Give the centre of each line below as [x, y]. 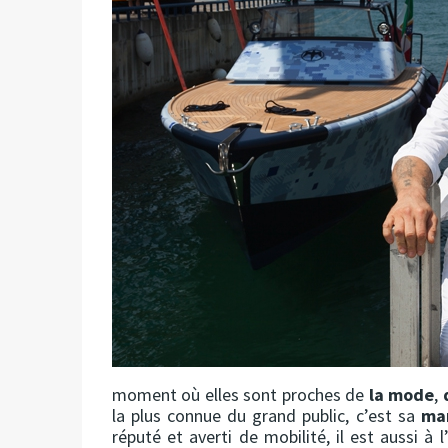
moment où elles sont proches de [240, 394]
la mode [401, 394]
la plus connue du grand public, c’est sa [266, 415]
